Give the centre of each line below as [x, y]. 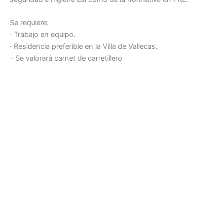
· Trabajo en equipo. [43, 35]
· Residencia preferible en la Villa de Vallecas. [84, 47]
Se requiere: [29, 23]
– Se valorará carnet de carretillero [66, 58]
